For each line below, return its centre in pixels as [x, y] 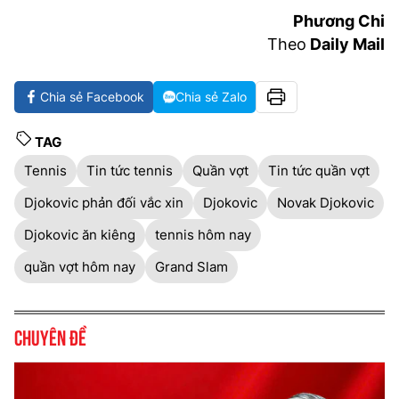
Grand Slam [191, 266]
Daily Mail [346, 44]
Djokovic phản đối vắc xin [104, 202]
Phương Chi [339, 20]
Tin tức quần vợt [319, 170]
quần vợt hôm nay [80, 266]
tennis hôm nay [203, 234]
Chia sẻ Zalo [211, 96]
